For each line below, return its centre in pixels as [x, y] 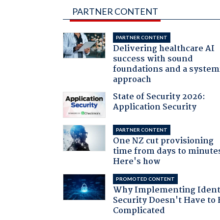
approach [132, 80]
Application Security [155, 107]
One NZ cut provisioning [164, 141]
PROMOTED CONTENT [146, 179]
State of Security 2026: [159, 97]
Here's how [137, 162]
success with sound [153, 59]
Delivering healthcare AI [164, 49]
